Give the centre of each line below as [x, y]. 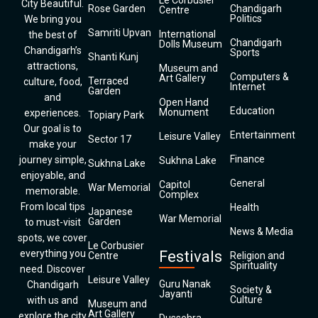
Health [245, 207]
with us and [53, 300]
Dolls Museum [191, 44]
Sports [245, 53]
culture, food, [53, 82]
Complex [179, 194]
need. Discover [53, 269]
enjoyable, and [53, 175]
